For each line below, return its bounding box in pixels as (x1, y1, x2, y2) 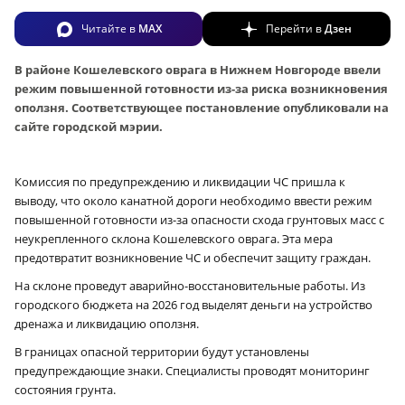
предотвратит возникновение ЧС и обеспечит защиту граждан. (14, 250, 371, 267)
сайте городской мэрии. (14, 118, 163, 136)
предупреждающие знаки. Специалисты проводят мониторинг (14, 363, 370, 380)
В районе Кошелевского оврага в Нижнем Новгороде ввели (14, 61, 381, 79)
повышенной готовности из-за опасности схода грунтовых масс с (14, 212, 384, 229)
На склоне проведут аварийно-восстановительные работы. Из (14, 278, 365, 295)
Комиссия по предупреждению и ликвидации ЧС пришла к (14, 174, 345, 191)
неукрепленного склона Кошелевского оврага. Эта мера (14, 231, 333, 248)
